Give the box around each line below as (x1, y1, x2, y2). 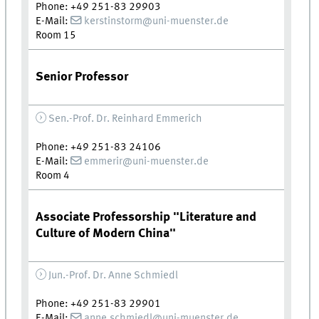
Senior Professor (36, 70, 129, 83)
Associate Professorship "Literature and (36, 210, 257, 224)
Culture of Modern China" (36, 226, 177, 240)
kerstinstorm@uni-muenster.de (84, 15, 229, 27)
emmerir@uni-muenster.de (84, 155, 209, 167)
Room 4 (36, 169, 70, 182)
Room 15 (36, 29, 77, 41)
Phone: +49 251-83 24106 (36, 141, 162, 153)
